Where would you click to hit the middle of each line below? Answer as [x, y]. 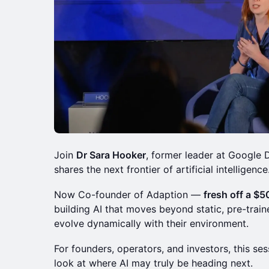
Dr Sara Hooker [111, 155]
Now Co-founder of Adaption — [129, 194]
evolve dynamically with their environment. [151, 223]
